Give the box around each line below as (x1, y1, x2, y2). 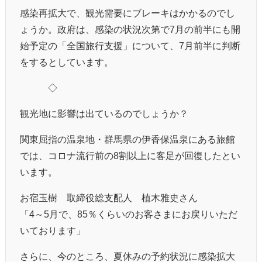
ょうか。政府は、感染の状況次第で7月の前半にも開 (20, 24, 240, 34)
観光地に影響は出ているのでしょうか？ (20, 108, 188, 118)
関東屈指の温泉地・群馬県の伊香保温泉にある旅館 (20, 134, 235, 144)
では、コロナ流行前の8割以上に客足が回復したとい (20, 150, 240, 160)
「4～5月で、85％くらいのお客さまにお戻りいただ (20, 209, 237, 219)
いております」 (20, 225, 85, 235)
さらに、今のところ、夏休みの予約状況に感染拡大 (20, 251, 235, 261)
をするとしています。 (20, 57, 113, 67)
